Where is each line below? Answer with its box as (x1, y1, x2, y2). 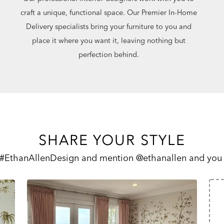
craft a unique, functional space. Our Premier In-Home (20, 8, 197, 17)
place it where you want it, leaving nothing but (31, 36, 185, 45)
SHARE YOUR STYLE (38, 131, 185, 148)
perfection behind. (78, 50, 139, 59)
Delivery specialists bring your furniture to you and (25, 22, 191, 31)
